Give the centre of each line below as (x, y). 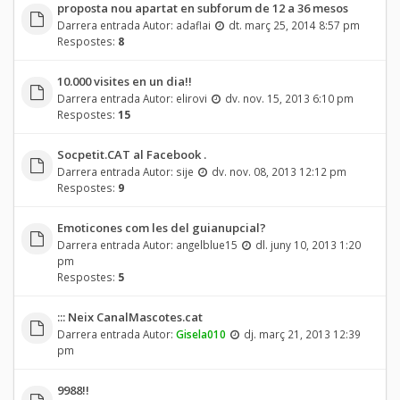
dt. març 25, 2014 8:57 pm (294, 25)
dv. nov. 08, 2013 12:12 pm (279, 171)
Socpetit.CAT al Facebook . (131, 154)
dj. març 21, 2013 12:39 (302, 333)
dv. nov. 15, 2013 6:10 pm (289, 98)
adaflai (193, 25)
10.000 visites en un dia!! (124, 81)
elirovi (191, 98)
